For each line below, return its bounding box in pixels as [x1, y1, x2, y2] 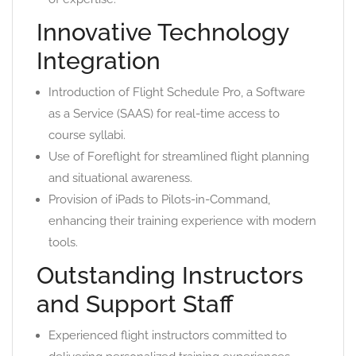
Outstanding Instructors [37, 261, 304, 290]
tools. [48, 235, 78, 250]
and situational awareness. [48, 171, 192, 186]
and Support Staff [37, 290, 234, 319]
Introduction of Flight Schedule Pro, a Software [48, 85, 305, 100]
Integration [37, 47, 161, 75]
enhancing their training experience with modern [48, 214, 316, 229]
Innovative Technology [37, 18, 288, 47]
